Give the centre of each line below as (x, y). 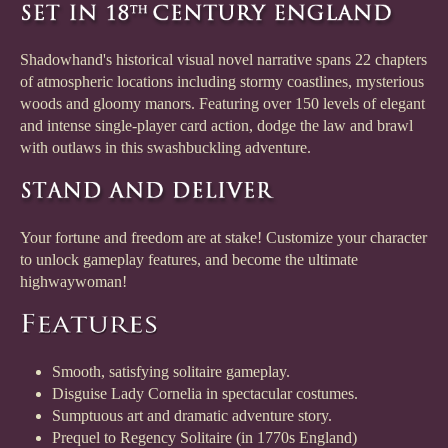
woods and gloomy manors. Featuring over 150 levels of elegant (222, 104)
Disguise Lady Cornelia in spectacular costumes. (205, 394)
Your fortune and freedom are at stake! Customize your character (223, 238)
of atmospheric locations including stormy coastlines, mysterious (222, 82)
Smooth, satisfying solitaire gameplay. (171, 372)
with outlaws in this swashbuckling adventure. (165, 148)
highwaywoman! (73, 282)
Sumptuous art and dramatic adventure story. (192, 416)
